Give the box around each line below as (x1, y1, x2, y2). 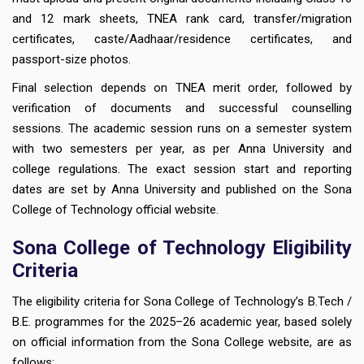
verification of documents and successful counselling (12, 101, 352, 116)
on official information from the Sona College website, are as (12, 335, 352, 350)
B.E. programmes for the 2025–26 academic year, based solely (12, 314, 352, 330)
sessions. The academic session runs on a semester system (12, 121, 352, 136)
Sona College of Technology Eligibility (12, 236, 352, 260)
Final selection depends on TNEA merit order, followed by (12, 80, 352, 96)
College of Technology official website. (12, 202, 222, 218)
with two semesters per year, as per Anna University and (12, 141, 352, 157)
